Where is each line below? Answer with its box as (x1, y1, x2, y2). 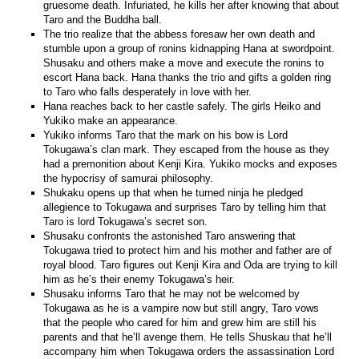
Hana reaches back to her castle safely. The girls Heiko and (43, 99, 321, 112)
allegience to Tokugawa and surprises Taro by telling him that (43, 200, 327, 213)
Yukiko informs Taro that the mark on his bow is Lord (43, 128, 288, 141)
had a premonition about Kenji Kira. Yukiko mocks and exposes (43, 157, 338, 170)
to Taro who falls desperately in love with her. (43, 85, 252, 98)
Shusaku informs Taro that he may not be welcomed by (43, 287, 301, 300)
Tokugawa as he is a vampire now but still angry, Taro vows (43, 301, 320, 314)
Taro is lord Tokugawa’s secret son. (43, 215, 208, 228)
